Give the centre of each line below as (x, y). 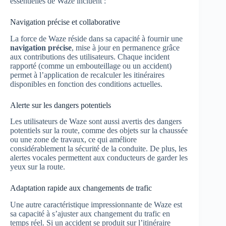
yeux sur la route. (38, 167)
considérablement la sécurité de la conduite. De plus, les (99, 149)
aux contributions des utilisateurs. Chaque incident (90, 56)
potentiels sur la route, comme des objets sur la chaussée (99, 131)
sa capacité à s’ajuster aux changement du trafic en (90, 214)
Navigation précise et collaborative (65, 22)
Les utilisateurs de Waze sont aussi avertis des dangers (96, 122)
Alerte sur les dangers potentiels (61, 105)
